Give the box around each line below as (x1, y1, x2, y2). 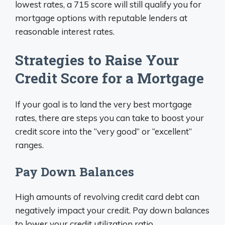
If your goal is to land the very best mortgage (15, 98, 192, 109)
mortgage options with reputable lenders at (15, 13, 187, 23)
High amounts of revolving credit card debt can (15, 191, 199, 202)
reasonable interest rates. (15, 26, 115, 37)
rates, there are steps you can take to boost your (15, 112, 204, 123)
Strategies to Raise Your (15, 50, 179, 69)
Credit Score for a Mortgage (15, 68, 204, 87)
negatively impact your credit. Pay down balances (15, 205, 209, 215)
